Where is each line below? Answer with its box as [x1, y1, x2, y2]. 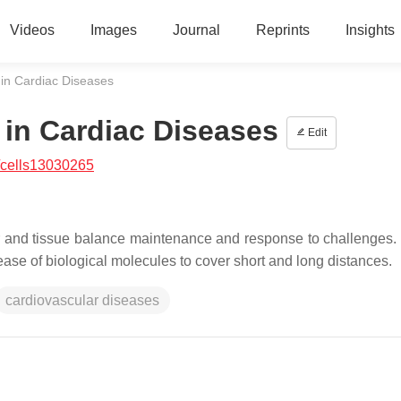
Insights [345, 22, 395, 38]
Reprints [255, 22, 310, 38]
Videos [9, 22, 55, 38]
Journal [172, 22, 220, 38]
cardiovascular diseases [5, 293, 159, 308]
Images [90, 22, 137, 38]
